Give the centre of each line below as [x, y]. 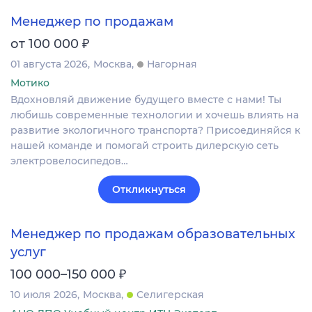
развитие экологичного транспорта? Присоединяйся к [155, 131]
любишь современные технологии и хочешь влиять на [155, 115]
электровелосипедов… [69, 161]
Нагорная [172, 64]
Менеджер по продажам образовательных [153, 234]
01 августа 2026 [49, 64]
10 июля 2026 [44, 294]
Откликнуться [149, 190]
